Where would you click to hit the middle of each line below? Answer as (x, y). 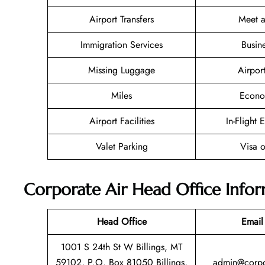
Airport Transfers (122, 20)
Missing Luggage (122, 70)
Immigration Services (122, 45)
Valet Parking (122, 147)
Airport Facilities (122, 121)
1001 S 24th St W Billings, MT (122, 247)
